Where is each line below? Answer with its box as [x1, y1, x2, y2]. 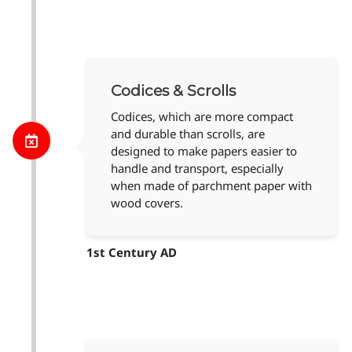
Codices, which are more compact [111, 108, 293, 125]
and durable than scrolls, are [111, 126, 265, 142]
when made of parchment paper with [111, 178, 312, 194]
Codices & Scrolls [111, 82, 236, 101]
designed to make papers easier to [111, 143, 297, 159]
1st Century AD [86, 244, 177, 261]
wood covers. [111, 195, 183, 211]
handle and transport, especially [111, 160, 284, 177]
